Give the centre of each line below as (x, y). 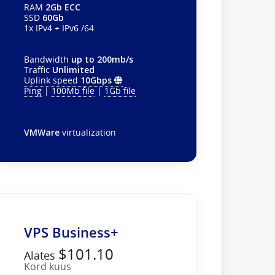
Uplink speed (52, 80)
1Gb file (120, 90)
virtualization (87, 132)
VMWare (41, 132)
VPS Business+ (71, 232)
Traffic (38, 69)
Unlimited (73, 69)
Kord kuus (47, 266)
